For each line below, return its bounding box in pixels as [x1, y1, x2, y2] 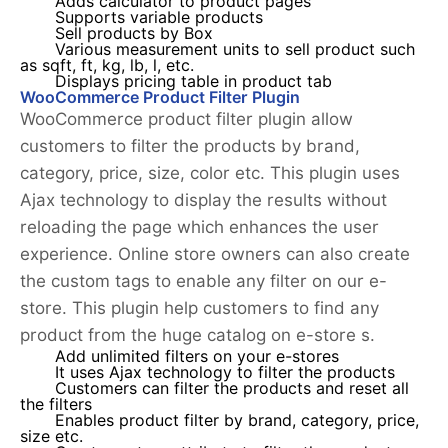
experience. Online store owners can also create [20, 244, 410, 265]
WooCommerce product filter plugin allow [20, 109, 353, 130]
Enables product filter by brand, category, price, [55, 411, 419, 431]
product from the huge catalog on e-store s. [20, 325, 375, 346]
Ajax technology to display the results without [20, 190, 387, 211]
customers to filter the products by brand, [20, 136, 360, 157]
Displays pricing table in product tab [55, 72, 332, 92]
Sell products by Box [55, 24, 213, 44]
